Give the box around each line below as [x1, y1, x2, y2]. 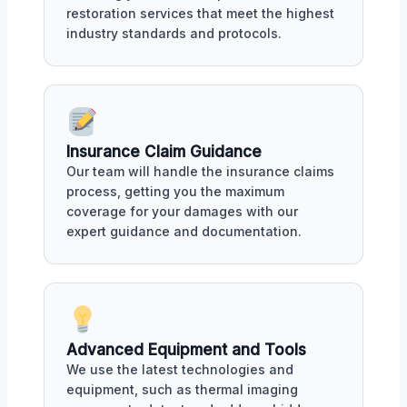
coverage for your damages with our [66, 203, 298, 220]
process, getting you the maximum [66, 184, 284, 200]
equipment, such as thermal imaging [66, 382, 298, 397]
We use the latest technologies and [66, 362, 293, 377]
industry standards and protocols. [66, 25, 282, 42]
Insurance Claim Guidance [66, 143, 262, 162]
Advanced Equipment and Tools [66, 341, 306, 359]
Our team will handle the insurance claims [66, 164, 334, 180]
